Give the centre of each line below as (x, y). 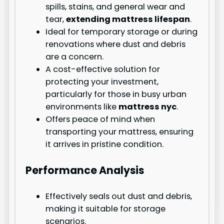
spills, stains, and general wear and (115, 7)
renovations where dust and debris (116, 44)
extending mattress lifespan (128, 19)
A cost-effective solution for (103, 69)
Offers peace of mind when (100, 119)
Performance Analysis (85, 170)
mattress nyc (148, 107)
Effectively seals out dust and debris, (119, 196)
